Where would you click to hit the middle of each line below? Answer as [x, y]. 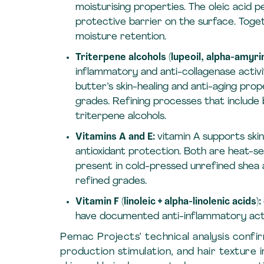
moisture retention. [121, 37]
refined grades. [111, 181]
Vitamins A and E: [116, 137]
